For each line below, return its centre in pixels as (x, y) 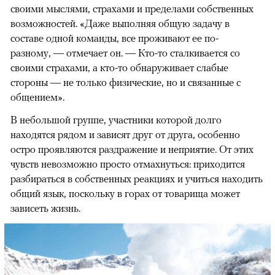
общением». (37, 97)
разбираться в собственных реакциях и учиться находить (137, 179)
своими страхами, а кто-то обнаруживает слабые (119, 68)
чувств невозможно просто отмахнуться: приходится (128, 164)
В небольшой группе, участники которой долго (116, 120)
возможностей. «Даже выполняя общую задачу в (120, 24)
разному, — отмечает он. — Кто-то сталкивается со (125, 53)
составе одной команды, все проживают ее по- (114, 38)
